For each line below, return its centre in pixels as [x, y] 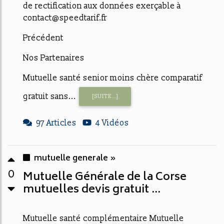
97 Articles [56, 123]
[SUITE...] [105, 96]
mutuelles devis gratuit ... [92, 190]
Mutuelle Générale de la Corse [105, 178]
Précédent [43, 38]
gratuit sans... [49, 96]
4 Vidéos [112, 123]
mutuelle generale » [75, 159]
